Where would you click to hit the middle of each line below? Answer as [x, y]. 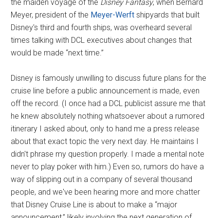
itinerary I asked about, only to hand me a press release [105, 128]
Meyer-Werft [113, 15]
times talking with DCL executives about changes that [101, 40]
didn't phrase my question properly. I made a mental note [108, 154]
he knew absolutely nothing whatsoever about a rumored [108, 116]
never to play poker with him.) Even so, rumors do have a [108, 166]
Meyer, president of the [51, 15]
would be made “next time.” [57, 53]
